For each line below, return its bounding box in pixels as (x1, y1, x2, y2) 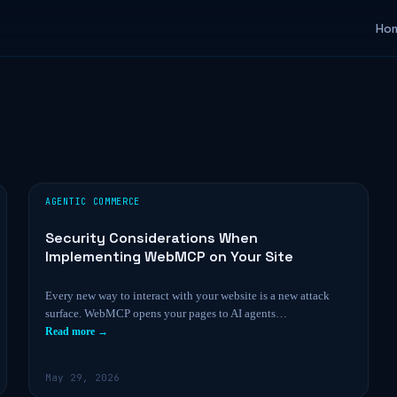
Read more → (45, 325, 108, 338)
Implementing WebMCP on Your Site (45, 247, 293, 266)
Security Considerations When (45, 229, 258, 247)
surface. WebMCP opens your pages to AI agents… (45, 307, 287, 320)
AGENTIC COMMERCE (45, 196, 141, 207)
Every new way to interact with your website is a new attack (45, 289, 330, 302)
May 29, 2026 (45, 371, 120, 384)
